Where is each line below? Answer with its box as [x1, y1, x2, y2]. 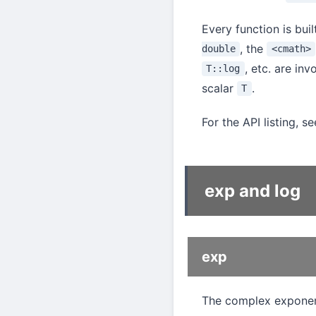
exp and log [205, 180, 300, 201]
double [202, 43, 236, 55]
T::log [206, 63, 241, 75]
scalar [202, 80, 237, 95]
